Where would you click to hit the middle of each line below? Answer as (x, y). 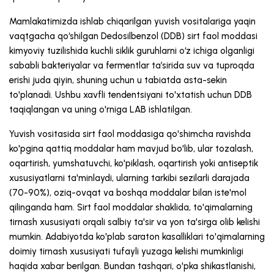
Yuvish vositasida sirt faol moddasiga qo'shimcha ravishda (130, 134)
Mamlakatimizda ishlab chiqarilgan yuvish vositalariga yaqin (132, 22)
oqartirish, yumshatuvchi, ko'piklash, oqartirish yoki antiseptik (134, 164)
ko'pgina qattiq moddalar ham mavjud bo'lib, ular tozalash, (131, 149)
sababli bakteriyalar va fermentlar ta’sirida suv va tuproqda (132, 66)
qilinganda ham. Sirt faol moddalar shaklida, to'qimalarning (131, 208)
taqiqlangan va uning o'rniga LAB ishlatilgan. (101, 110)
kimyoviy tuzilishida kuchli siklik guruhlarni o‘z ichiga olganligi (132, 51)
